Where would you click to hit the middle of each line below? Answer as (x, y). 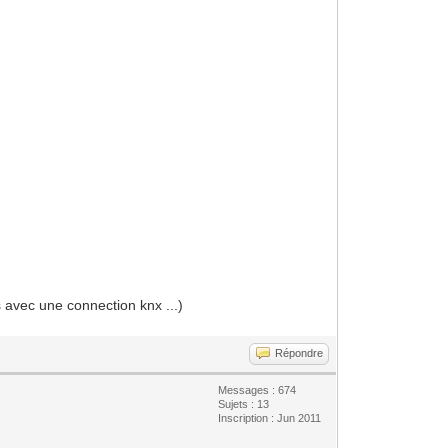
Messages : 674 (257, 389)
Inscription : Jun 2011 (270, 417)
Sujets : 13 (244, 403)
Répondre (299, 352)
